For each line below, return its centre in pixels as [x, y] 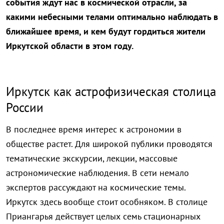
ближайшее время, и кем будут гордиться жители [106, 31]
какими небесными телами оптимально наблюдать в [112, 17]
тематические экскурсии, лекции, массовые [92, 158]
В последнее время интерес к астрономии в [94, 129]
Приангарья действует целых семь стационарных [103, 216]
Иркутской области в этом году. [70, 46]
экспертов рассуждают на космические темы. [96, 187]
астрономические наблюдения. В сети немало [97, 172]
